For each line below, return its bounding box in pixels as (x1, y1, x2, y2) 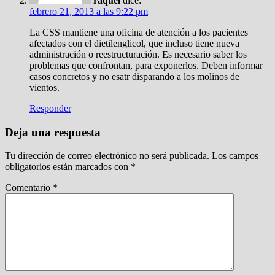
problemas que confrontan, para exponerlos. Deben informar (29, 60, 263, 71)
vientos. (29, 82, 60, 93)
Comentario (5, 182, 53, 193)
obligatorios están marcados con (5, 161, 131, 172)
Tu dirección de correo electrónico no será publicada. (5, 150, 209, 161)
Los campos (212, 150, 258, 161)
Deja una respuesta (5, 125, 101, 139)
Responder (29, 103, 71, 114)
